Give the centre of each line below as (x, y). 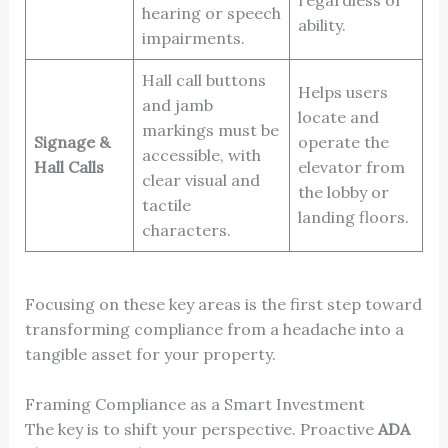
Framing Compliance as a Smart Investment (194, 404)
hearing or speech (211, 12)
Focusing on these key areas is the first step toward (223, 303)
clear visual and (200, 179)
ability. (321, 24)
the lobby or (343, 191)
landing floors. (353, 216)
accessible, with (201, 154)
